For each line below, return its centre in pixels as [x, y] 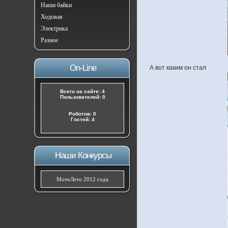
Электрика [54, 28]
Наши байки [56, 5]
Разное [49, 40]
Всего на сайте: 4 [82, 91]
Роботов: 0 [82, 114]
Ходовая [52, 17]
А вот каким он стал [178, 68]
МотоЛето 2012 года [82, 179]
